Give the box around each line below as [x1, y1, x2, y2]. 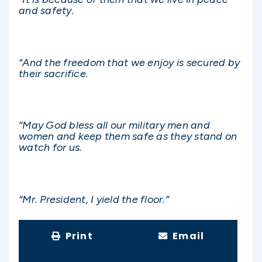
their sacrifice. [19, 67, 88, 80]
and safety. [19, 4, 77, 18]
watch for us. [19, 141, 82, 154]
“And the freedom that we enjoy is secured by [19, 56, 240, 69]
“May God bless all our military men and [19, 119, 210, 132]
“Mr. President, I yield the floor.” [19, 192, 169, 206]
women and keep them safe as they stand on [19, 130, 237, 143]
